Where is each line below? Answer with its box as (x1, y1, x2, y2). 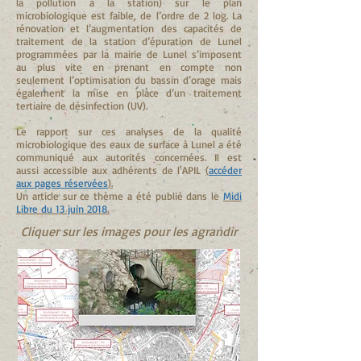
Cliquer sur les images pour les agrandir (21, 223, 237, 239)
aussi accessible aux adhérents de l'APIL (16, 164, 205, 176)
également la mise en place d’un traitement (16, 86, 242, 99)
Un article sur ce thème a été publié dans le (16, 189, 223, 202)
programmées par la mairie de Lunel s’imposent (16, 48, 242, 60)
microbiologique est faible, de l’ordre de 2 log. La (16, 9, 242, 22)
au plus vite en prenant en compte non (16, 60, 242, 73)
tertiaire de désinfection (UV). (16, 99, 147, 112)
